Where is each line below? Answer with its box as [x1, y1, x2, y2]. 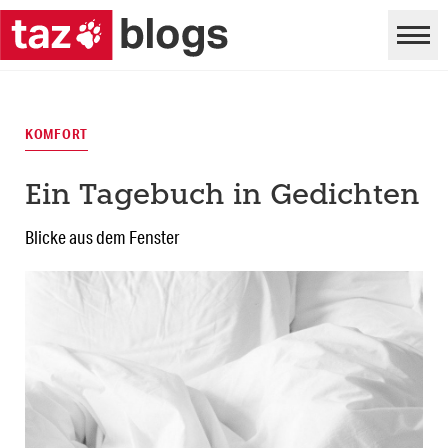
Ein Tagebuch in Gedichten [25, 182, 420, 212]
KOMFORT [25, 125, 89, 144]
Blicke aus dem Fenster [25, 226, 179, 249]
